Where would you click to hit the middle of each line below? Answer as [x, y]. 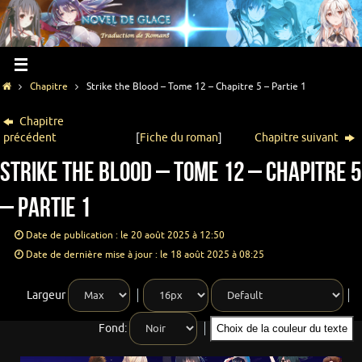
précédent [30, 138]
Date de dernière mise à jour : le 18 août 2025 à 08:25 [145, 255]
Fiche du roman [179, 138]
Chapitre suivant [298, 138]
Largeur [46, 296]
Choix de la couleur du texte [297, 329]
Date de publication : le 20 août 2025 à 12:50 [125, 236]
